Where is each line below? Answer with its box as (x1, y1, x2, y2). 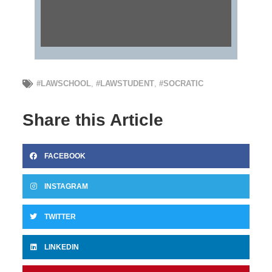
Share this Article (22, 110, 164, 130)
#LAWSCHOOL (36, 79, 92, 89)
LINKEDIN (44, 243, 80, 252)
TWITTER (44, 212, 76, 222)
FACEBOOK (44, 152, 86, 161)
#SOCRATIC (159, 79, 204, 89)
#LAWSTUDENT (96, 79, 155, 89)
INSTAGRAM (44, 182, 89, 191)
